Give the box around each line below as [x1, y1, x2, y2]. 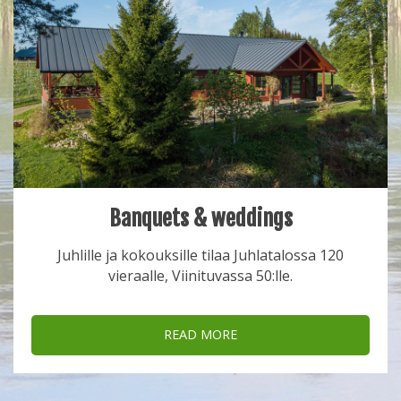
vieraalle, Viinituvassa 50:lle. [108, 266, 293, 286]
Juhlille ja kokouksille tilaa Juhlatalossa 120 [57, 245, 344, 266]
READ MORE [164, 326, 237, 344]
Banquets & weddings [108, 205, 293, 233]
